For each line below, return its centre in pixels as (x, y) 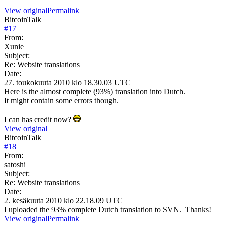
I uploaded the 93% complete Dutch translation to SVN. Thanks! (108, 209)
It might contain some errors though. (61, 100)
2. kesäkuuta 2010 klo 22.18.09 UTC (63, 200)
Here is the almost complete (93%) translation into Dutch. (95, 91)
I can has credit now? (39, 119)
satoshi (15, 164)
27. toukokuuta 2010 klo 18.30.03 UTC (67, 82)
